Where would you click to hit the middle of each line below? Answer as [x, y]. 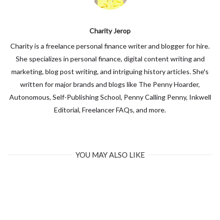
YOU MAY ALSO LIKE [110, 154]
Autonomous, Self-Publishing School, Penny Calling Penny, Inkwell [110, 97]
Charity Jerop [110, 30]
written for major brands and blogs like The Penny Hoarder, [110, 84]
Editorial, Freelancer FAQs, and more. [110, 110]
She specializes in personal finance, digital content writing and [110, 58]
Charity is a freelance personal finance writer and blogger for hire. [110, 46]
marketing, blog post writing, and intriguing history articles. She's [110, 71]
